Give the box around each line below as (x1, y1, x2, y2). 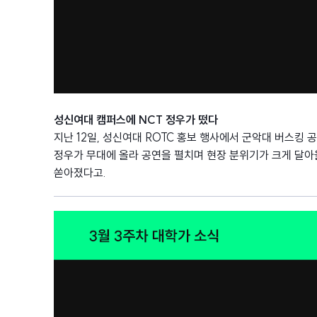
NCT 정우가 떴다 (139, 113, 218, 127)
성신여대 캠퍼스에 (54, 113, 139, 127)
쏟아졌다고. (54, 166, 106, 180)
